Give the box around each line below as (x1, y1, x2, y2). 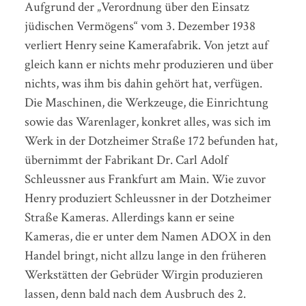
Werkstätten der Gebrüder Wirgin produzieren (24, 266, 263, 284)
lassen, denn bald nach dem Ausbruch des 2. (24, 286, 246, 303)
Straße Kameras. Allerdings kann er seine (24, 209, 234, 227)
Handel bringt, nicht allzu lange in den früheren (24, 247, 266, 265)
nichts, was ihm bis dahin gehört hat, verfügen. (24, 75, 262, 93)
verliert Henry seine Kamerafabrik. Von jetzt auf (24, 37, 268, 55)
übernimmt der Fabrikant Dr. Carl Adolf (24, 152, 228, 169)
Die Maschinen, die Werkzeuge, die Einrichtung (24, 94, 268, 112)
